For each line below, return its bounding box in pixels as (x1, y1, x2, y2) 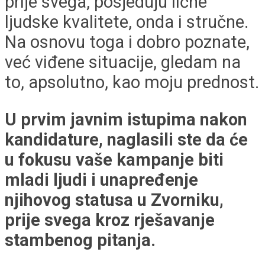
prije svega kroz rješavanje (5, 209, 215, 230)
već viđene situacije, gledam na (5, 52, 241, 73)
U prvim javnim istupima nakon (5, 109, 247, 130)
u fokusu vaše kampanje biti (5, 149, 224, 170)
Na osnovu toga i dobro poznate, (5, 32, 250, 53)
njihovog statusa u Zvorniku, (5, 189, 224, 210)
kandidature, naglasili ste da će (5, 129, 248, 150)
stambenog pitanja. (5, 230, 156, 250)
